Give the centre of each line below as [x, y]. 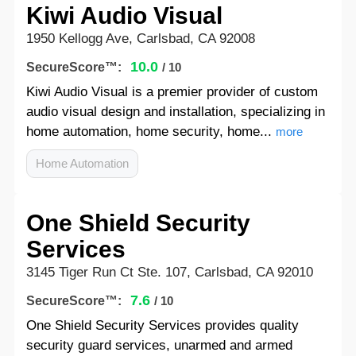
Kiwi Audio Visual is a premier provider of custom [172, 92]
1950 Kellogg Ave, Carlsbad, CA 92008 [140, 39]
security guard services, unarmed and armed [159, 345]
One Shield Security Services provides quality [162, 325]
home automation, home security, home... [149, 132]
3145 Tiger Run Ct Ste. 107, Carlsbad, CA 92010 [169, 272]
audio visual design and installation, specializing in [175, 112]
